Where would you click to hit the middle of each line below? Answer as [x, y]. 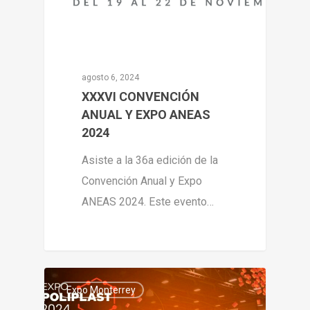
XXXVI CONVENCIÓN [141, 97]
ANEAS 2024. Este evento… [148, 202]
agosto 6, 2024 [111, 78]
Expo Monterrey [101, 290]
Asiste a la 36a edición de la [150, 161]
